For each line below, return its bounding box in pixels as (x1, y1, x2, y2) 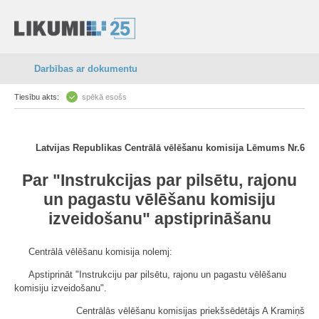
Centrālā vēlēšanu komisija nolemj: (28, 246, 172, 257)
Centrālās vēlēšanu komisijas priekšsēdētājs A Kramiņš (76, 305, 305, 316)
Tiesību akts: (14, 93, 59, 101)
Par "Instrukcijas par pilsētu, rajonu (22, 171, 297, 189)
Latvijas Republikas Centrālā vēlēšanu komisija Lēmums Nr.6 (36, 142, 305, 153)
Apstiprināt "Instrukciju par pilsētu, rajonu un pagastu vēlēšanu (28, 269, 286, 280)
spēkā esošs (82, 93, 127, 101)
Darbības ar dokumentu (34, 63, 137, 74)
